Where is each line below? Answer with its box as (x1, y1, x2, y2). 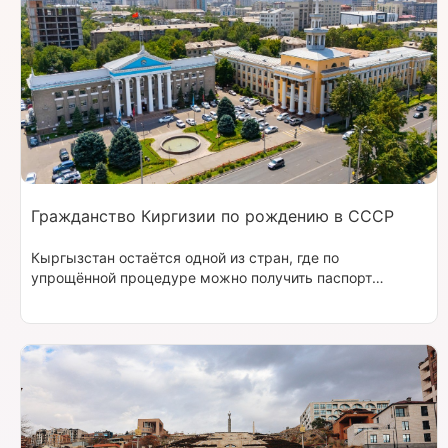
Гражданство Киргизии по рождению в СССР (31, 206, 394, 227)
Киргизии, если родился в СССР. (31, 289, 255, 307)
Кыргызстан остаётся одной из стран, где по (31, 249, 339, 267)
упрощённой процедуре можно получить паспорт (31, 269, 372, 287)
